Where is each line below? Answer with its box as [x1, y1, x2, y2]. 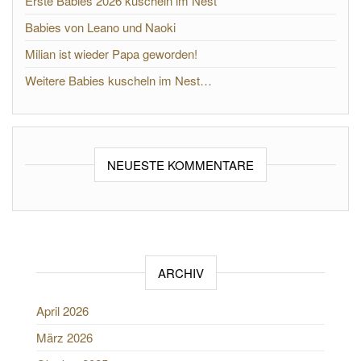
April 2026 [36, 302, 89, 319]
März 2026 [36, 329, 93, 346]
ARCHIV [157, 264, 204, 281]
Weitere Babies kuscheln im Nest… [25, 72, 212, 89]
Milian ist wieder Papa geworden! [25, 45, 197, 62]
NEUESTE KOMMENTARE [107, 156, 254, 173]
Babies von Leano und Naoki [25, 19, 176, 35]
